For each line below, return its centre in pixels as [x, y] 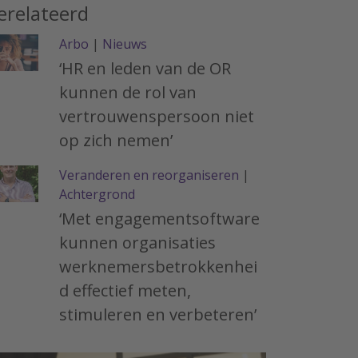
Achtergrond [97, 194]
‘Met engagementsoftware [159, 219]
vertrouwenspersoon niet [157, 116]
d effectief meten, [125, 290]
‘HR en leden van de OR [145, 68]
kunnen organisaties [137, 243]
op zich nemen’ [116, 140]
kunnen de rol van [128, 92]
